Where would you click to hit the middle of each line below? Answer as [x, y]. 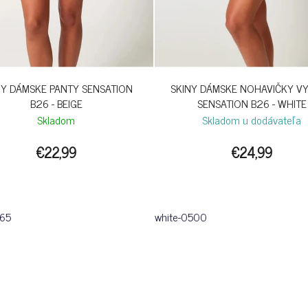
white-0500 [181, 217]
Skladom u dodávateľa [252, 120]
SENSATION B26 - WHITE [252, 103]
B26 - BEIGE [56, 103]
